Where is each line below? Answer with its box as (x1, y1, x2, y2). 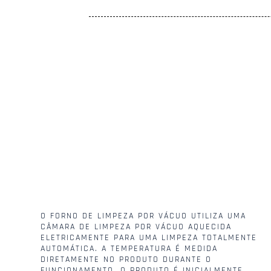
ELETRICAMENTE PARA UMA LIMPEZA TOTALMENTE (41, 232, 258, 244)
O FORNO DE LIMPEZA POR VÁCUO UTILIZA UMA (41, 211, 247, 222)
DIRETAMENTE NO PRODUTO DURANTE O (41, 254, 212, 266)
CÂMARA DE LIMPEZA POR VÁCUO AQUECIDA (41, 221, 232, 233)
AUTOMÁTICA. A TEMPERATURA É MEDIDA (41, 243, 218, 255)
